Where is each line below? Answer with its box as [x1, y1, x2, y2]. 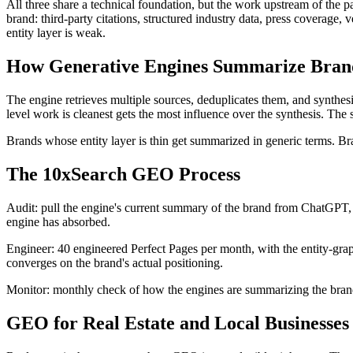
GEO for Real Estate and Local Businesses [6, 312, 349, 333]
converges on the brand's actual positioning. [6, 255, 223, 269]
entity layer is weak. [6, 26, 106, 40]
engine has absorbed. [6, 214, 110, 229]
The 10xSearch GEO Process [6, 163, 240, 184]
